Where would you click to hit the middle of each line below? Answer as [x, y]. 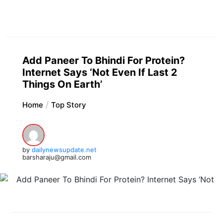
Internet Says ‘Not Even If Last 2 [100, 72]
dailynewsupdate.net [64, 149]
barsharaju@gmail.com [56, 157]
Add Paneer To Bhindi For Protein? [103, 60]
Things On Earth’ [62, 84]
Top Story [68, 105]
